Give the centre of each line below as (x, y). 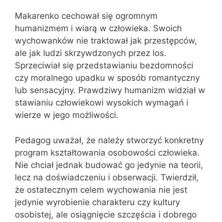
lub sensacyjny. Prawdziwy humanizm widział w (110, 90)
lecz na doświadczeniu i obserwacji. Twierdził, (107, 177)
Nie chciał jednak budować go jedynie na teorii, (109, 165)
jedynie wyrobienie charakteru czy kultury (97, 202)
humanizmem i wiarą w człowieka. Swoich (98, 28)
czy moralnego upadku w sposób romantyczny (107, 78)
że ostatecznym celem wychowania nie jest (101, 190)
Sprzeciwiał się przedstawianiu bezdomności (104, 65)
